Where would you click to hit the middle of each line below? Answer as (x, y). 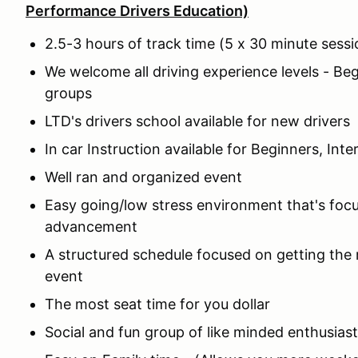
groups (68, 93)
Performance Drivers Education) (137, 10)
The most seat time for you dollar (157, 304)
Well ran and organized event (143, 177)
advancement (93, 226)
